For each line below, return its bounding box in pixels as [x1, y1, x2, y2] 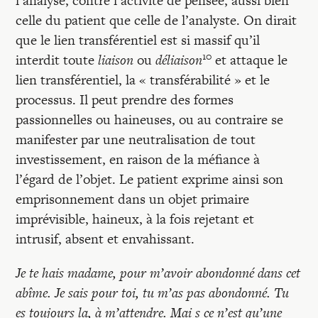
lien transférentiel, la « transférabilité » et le [16, 70, 270, 89]
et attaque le [212, 50, 288, 70]
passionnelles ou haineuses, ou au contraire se [16, 110, 284, 129]
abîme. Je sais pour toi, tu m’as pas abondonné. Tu [16, 283, 290, 302]
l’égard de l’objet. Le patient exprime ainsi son [16, 170, 284, 189]
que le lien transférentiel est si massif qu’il [16, 31, 261, 50]
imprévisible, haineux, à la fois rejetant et [16, 209, 255, 229]
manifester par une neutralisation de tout [16, 130, 256, 149]
